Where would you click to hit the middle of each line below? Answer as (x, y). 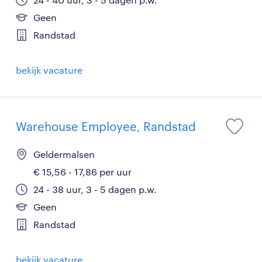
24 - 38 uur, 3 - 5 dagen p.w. (95, 189)
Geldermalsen (64, 154)
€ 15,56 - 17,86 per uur (82, 172)
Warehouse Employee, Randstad (106, 126)
